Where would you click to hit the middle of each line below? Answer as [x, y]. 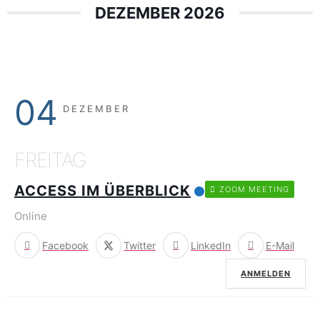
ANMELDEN [266, 274]
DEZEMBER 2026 [160, 12]
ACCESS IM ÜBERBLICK [102, 190]
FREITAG [50, 160]
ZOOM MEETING [254, 190]
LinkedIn [211, 246]
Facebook [65, 246]
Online [31, 216]
